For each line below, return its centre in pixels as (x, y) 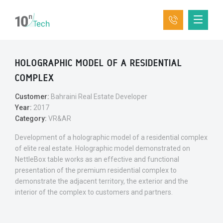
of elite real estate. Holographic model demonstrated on (103, 148)
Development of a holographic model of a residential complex (111, 137)
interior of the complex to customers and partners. (94, 192)
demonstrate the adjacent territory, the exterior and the (102, 181)
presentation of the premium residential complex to (96, 170)
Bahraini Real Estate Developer (98, 97)
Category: (31, 118)
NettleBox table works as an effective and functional (97, 159)
